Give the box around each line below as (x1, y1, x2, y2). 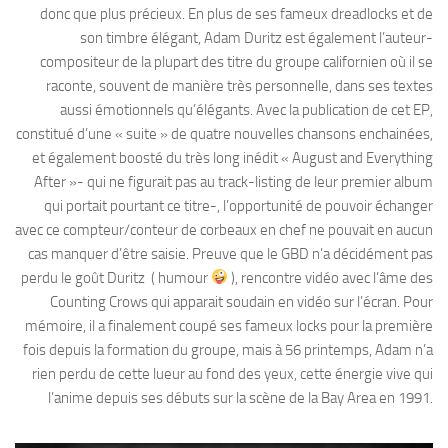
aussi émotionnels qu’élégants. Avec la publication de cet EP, (60, 100, 433, 119)
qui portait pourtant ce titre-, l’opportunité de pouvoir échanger (44, 196, 433, 215)
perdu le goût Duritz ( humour (20, 268, 211, 287)
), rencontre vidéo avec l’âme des (228, 268, 433, 287)
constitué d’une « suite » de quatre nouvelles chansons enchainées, (16, 124, 433, 143)
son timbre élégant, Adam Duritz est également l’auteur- (80, 28, 433, 47)
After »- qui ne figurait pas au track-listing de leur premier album (34, 172, 433, 191)
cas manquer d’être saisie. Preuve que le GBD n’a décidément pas (28, 244, 433, 263)
